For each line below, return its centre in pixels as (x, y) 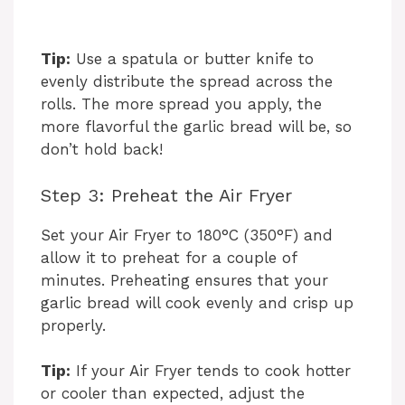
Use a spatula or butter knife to (192, 59)
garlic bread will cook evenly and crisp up (197, 302)
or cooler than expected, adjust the (173, 394)
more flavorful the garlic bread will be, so (196, 127)
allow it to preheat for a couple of (169, 257)
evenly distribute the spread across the (187, 82)
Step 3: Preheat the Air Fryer (166, 195)
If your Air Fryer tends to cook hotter (211, 371)
